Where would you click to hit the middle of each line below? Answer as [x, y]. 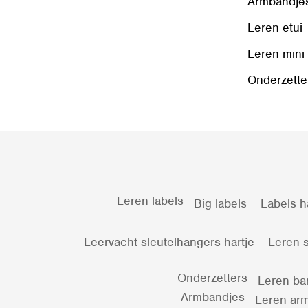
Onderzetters [212, 277]
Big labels [220, 203]
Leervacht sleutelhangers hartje [169, 242]
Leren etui [275, 27]
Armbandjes [213, 297]
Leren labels [150, 200]
